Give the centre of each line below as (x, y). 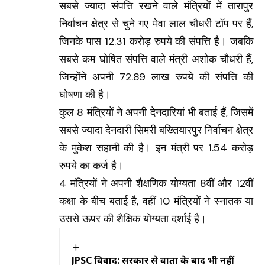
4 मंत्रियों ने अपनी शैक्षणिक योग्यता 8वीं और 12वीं (156, 183)
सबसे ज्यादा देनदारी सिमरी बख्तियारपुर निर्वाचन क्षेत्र (156, 130)
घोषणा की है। (85, 95)
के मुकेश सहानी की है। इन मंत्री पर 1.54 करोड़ (156, 148)
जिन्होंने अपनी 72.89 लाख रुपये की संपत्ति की (156, 77)
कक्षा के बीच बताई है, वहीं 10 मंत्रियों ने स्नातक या (156, 201)
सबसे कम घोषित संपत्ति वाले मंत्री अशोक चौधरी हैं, (156, 59)
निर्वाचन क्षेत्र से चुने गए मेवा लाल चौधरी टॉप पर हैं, (156, 24)
